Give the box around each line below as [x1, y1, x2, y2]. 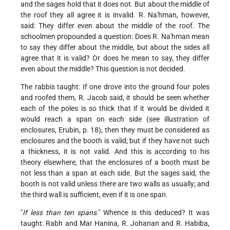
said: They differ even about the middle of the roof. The [21, 22, 209, 30]
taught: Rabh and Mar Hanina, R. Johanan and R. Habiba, [21, 219, 209, 228]
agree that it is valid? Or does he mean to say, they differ [21, 54, 209, 63]
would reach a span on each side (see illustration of [21, 115, 209, 124]
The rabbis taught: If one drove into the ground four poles [21, 83, 209, 91]
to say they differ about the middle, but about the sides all [21, 43, 209, 52]
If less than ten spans [23, 208, 97, 217]
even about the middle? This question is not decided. [21, 65, 185, 73]
